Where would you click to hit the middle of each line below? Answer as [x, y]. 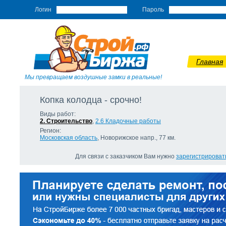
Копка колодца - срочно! [91, 100]
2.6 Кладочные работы [128, 121]
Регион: [50, 131]
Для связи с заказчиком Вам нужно [126, 156]
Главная [210, 62]
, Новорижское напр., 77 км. [136, 138]
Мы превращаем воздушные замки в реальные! [93, 77]
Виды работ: [58, 114]
